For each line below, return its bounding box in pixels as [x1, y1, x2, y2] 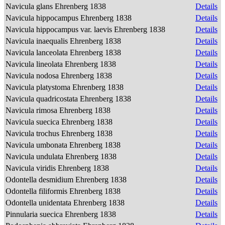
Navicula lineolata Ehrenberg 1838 [6, 60, 118, 68]
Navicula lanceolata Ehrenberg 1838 [6, 48, 123, 57]
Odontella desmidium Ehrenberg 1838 [6, 175, 129, 184]
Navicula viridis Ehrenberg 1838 [6, 164, 111, 172]
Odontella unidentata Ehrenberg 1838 [6, 198, 127, 207]
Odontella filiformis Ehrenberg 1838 [6, 187, 123, 195]
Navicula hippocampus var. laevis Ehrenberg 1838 [6, 25, 167, 34]
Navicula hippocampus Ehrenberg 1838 [6, 14, 134, 22]
